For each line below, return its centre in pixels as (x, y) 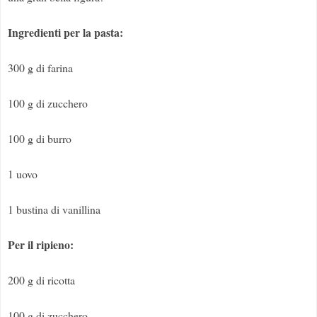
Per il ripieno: (41, 245)
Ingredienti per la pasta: (65, 33)
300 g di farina (40, 68)
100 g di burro (40, 139)
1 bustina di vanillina (54, 209)
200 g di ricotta (41, 280)
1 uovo (23, 174)
